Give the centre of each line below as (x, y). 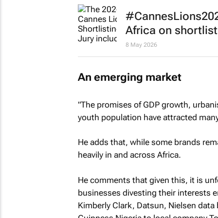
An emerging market (129, 77)
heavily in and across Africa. (129, 155)
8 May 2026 (141, 45)
